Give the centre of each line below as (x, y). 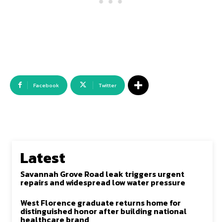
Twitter (108, 85)
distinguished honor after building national (104, 211)
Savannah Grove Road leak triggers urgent (102, 174)
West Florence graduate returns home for (101, 203)
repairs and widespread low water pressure (103, 182)
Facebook (46, 85)
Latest (43, 158)
